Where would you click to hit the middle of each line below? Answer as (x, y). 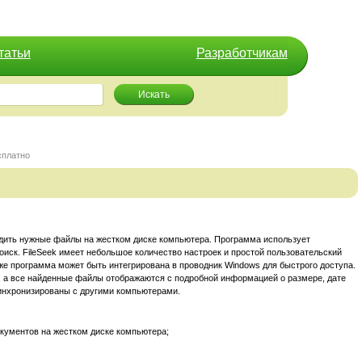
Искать (154, 95)
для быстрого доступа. (309, 265)
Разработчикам (242, 53)
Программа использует (262, 240)
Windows (243, 265)
